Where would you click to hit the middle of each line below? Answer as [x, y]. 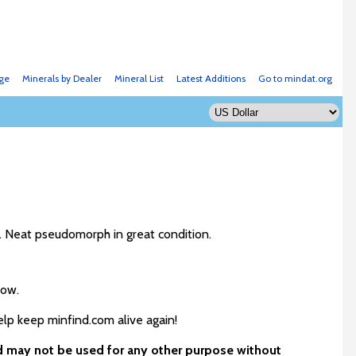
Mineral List [139, 78]
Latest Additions [211, 78]
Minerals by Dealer [62, 78]
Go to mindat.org [295, 78]
